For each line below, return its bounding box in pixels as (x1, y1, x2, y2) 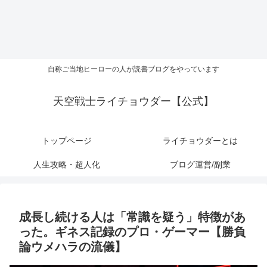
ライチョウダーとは (163, 136, 238, 146)
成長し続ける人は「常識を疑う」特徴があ (19, 210, 246, 224)
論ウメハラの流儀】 (19, 240, 126, 254)
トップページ (42, 136, 92, 146)
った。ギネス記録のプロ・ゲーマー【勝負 (19, 225, 246, 239)
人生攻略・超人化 (33, 160, 100, 170)
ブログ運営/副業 (170, 160, 231, 170)
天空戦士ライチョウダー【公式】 (53, 95, 214, 108)
